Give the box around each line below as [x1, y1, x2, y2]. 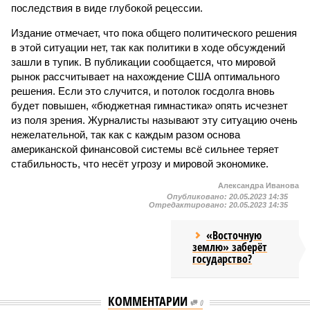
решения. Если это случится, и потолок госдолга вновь [11, 85, 275, 97]
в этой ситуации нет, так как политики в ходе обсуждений [11, 42, 285, 53]
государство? [192, 251, 253, 266]
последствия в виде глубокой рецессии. [11, 2, 203, 14]
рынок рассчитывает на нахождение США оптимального [11, 71, 280, 82]
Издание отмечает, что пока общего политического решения [11, 27, 297, 39]
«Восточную [206, 228, 262, 243]
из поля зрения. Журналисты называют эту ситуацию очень [11, 114, 298, 126]
